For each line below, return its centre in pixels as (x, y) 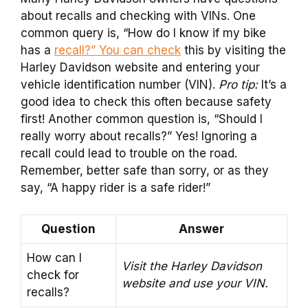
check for (53, 275)
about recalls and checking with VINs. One (138, 16)
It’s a (272, 85)
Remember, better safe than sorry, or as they (145, 171)
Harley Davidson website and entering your (140, 68)
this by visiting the (233, 51)
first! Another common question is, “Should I (142, 119)
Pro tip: (238, 85)
